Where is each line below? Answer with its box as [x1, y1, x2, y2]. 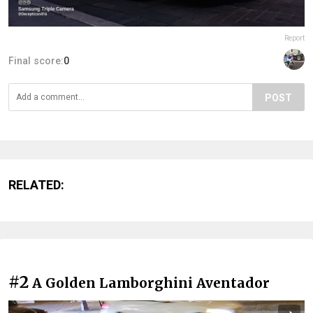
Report [284, 34, 305, 42]
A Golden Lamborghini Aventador [32, 274, 270, 291]
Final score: [8, 54, 64, 66]
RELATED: [8, 177, 64, 192]
